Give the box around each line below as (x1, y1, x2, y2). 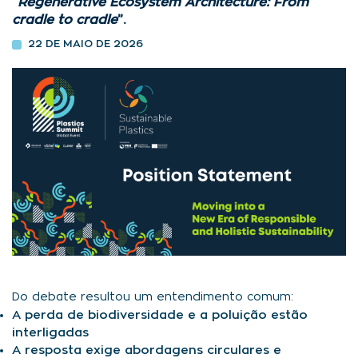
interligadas (12, 327, 89, 340)
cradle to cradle (12, 14, 117, 26)
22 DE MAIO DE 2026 (28, 39, 143, 50)
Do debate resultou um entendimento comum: (12, 292, 293, 304)
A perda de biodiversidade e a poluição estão (12, 309, 308, 322)
